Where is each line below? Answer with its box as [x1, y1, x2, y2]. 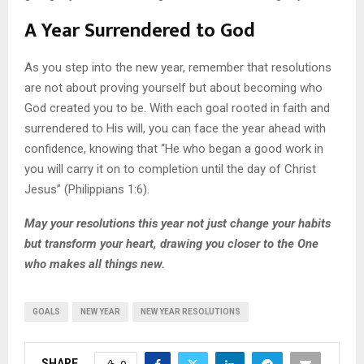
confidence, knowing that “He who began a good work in [24, 141, 323, 156]
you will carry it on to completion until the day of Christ [24, 161, 316, 176]
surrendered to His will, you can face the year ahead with [24, 120, 326, 136]
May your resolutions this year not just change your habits [24, 215, 331, 231]
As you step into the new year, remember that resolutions [24, 59, 331, 75]
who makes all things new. [24, 256, 165, 271]
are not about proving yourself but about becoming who [24, 80, 323, 95]
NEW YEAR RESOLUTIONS [141, 306, 240, 316]
